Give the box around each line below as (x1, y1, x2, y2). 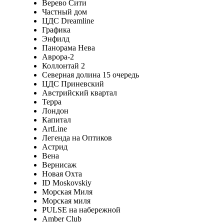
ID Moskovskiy (41, 178, 91, 187)
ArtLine (41, 124, 67, 133)
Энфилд (41, 34, 69, 43)
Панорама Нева (41, 43, 95, 52)
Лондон (41, 106, 68, 115)
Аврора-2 (41, 52, 74, 61)
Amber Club (41, 214, 81, 223)
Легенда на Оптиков (41, 133, 112, 142)
